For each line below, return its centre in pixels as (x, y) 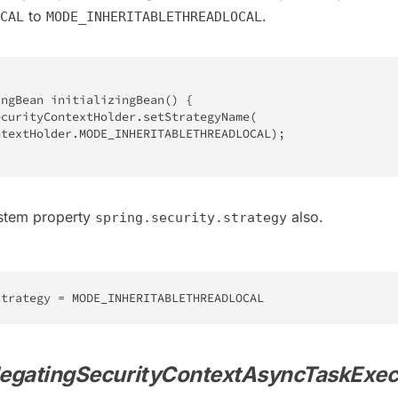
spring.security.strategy (191, 217)
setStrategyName (196, 116)
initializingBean (107, 99)
